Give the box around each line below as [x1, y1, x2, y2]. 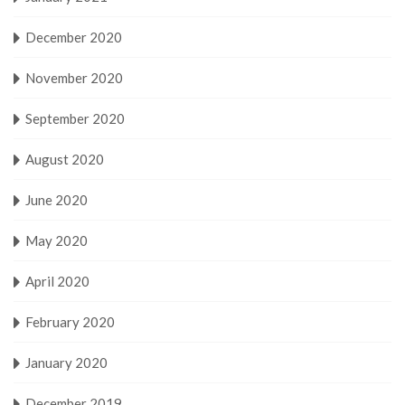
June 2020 [25, 191, 88, 208]
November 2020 [25, 69, 123, 86]
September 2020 [25, 109, 125, 127]
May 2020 [25, 231, 88, 249]
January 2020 [25, 353, 108, 371]
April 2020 [25, 272, 89, 289]
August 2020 [25, 150, 104, 167]
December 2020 [25, 28, 122, 45]
